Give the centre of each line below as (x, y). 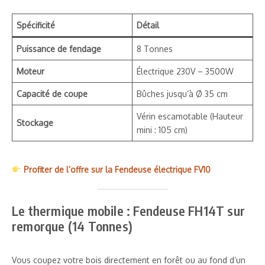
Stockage (35, 122)
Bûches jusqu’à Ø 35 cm (182, 93)
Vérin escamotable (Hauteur (190, 116)
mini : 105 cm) (162, 130)
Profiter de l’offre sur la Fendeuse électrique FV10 (117, 169)
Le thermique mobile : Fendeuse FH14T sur (129, 210)
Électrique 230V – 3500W (185, 71)
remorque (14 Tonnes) (72, 226)
